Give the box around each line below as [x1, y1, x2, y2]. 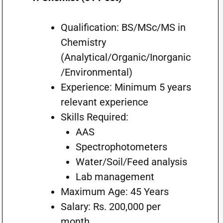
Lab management [75, 171, 154, 183]
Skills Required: [60, 111, 128, 123]
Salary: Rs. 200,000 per [60, 201, 161, 213]
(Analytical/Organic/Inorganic [60, 51, 191, 63]
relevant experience [60, 96, 148, 108]
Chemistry [60, 36, 106, 48]
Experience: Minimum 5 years [60, 81, 191, 93]
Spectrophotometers [75, 141, 167, 153]
